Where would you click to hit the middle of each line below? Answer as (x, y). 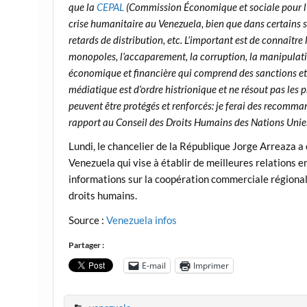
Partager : (87, 245)
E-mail (154, 265)
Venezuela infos (142, 220)
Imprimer (211, 265)
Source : (88, 220)
